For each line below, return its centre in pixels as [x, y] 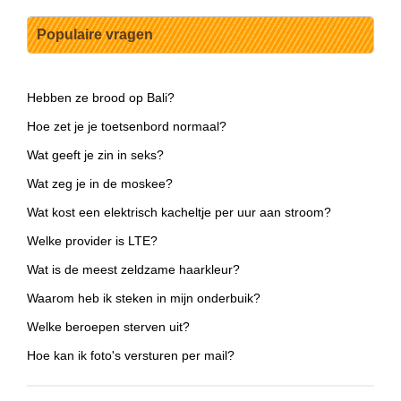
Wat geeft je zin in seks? [95, 155]
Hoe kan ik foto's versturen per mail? [131, 356]
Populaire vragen [95, 35]
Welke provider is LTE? [92, 241]
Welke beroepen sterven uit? [108, 327]
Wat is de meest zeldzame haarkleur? [133, 270]
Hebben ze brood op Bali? [101, 98]
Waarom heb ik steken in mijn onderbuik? [144, 299]
